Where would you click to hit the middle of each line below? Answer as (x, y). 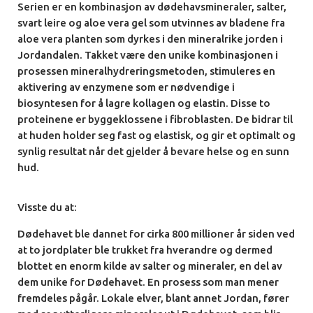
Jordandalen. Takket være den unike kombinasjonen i (148, 55)
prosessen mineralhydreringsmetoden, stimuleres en (146, 71)
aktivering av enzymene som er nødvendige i (126, 87)
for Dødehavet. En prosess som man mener (174, 282)
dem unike (44, 282)
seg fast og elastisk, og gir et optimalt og (197, 136)
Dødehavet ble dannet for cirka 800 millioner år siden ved (156, 234)
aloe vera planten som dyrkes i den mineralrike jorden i (150, 39)
